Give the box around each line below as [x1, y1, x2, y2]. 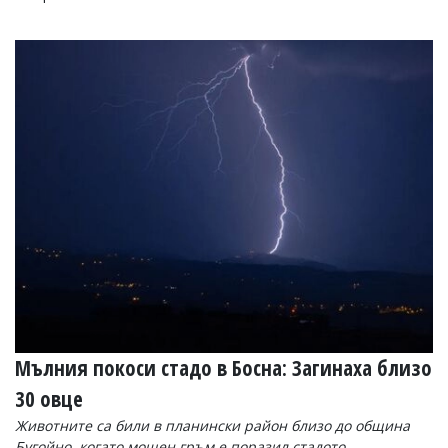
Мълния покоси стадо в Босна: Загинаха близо [15, 353, 432, 382]
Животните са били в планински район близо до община [15, 415, 410, 435]
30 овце [15, 384, 83, 413]
